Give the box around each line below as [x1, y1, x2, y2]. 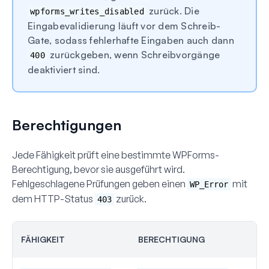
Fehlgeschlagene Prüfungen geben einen [12, 177, 187, 190]
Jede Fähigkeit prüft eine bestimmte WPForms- [12, 148, 219, 161]
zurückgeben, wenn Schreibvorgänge [47, 48, 220, 61]
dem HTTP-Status [12, 192, 95, 205]
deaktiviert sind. [28, 63, 100, 76]
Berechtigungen [12, 115, 121, 134]
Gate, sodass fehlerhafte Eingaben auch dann [28, 34, 234, 46]
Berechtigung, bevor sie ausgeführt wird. [12, 163, 185, 175]
